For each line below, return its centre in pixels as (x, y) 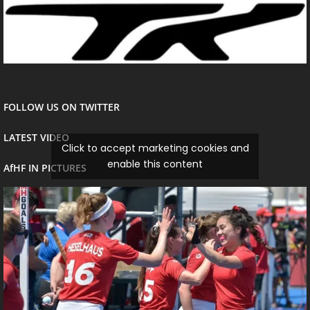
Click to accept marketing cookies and (155, 148)
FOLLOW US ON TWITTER (62, 107)
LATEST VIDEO (36, 137)
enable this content (155, 164)
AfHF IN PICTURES (45, 167)
